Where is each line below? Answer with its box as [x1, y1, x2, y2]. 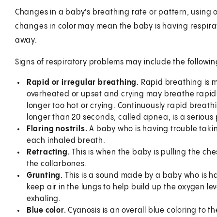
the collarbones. [26, 159, 87, 168]
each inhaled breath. [26, 136, 106, 145]
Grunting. [26, 171, 63, 180]
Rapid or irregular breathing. [26, 78, 139, 87]
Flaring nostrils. [26, 124, 88, 133]
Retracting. [26, 148, 70, 156]
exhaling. [26, 194, 61, 203]
